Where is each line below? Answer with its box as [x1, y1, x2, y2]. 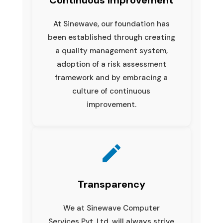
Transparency [77, 177, 145, 191]
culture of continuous [72, 86, 151, 96]
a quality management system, [55, 45, 168, 56]
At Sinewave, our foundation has [53, 18, 170, 29]
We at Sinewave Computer [63, 203, 160, 213]
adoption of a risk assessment [56, 59, 166, 69]
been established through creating [47, 32, 175, 42]
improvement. [86, 99, 136, 110]
